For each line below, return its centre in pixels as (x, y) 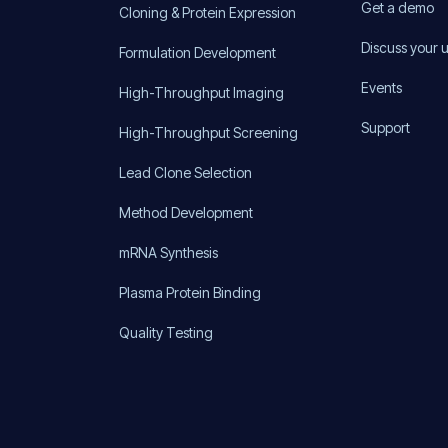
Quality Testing (165, 332)
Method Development (185, 212)
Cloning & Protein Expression (207, 12)
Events (382, 87)
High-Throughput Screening (208, 132)
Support (386, 127)
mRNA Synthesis (168, 252)
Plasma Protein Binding (189, 292)
